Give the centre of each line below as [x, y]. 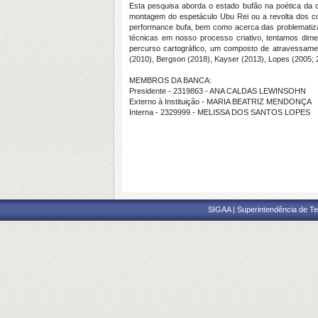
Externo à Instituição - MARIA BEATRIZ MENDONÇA [220, 102]
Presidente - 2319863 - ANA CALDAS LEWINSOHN [218, 91]
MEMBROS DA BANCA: [170, 80]
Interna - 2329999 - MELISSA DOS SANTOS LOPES [220, 112]
